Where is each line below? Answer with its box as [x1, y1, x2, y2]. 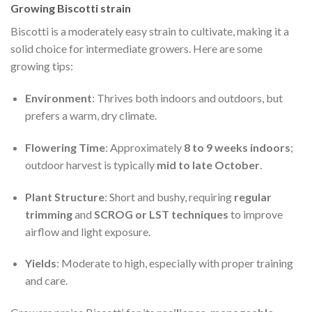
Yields [24, 256, 56, 270]
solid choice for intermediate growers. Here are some [10, 42, 263, 56]
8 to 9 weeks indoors [183, 140, 290, 154]
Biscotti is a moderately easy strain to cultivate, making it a [10, 24, 289, 38]
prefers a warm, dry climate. [24, 108, 157, 122]
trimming [24, 207, 72, 221]
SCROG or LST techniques [93, 207, 228, 221]
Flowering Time [24, 140, 105, 154]
